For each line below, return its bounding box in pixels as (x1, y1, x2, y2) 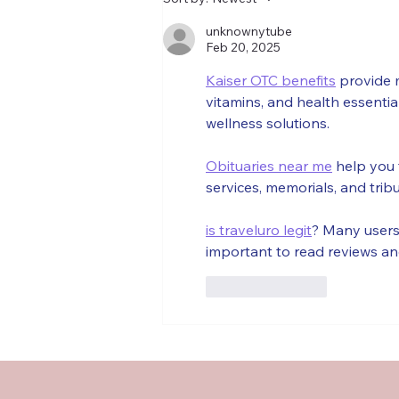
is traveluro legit (206, 220, 312, 239)
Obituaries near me (206, 156, 332, 175)
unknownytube (206, 22, 292, 39)
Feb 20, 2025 (206, 38, 281, 55)
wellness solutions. (206, 113, 330, 132)
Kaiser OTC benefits (206, 70, 336, 89)
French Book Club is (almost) (184, 3, 391, 23)
